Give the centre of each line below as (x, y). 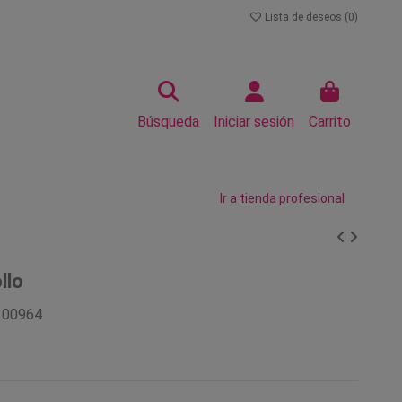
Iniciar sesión (254, 122)
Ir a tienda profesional (282, 198)
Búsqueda (168, 122)
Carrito (330, 122)
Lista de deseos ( (305, 17)
